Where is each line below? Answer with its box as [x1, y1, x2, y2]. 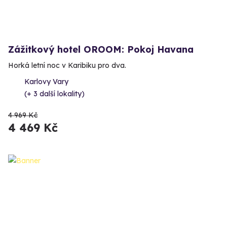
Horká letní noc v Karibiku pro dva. [8, 61, 126, 70]
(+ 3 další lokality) [24, 89, 85, 99]
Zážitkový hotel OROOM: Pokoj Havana [8, 44, 194, 56]
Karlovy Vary [24, 77, 68, 87]
